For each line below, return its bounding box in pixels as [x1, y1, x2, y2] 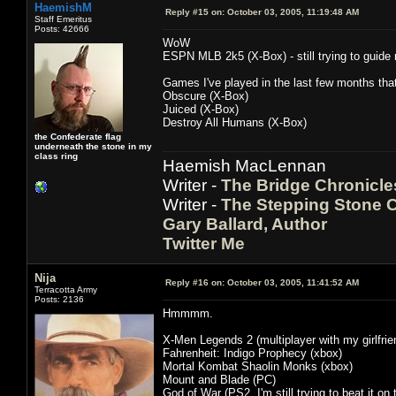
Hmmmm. [163, 306, 213, 320]
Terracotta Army [34, 284, 97, 294]
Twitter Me [163, 233, 245, 253]
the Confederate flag [34, 131, 121, 141]
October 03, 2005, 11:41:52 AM [225, 277, 359, 287]
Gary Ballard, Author [163, 214, 327, 233]
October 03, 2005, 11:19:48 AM [225, 6, 359, 17]
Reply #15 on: [165, 6, 225, 17]
